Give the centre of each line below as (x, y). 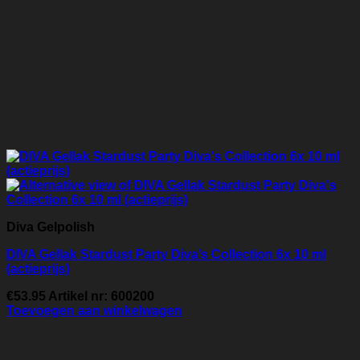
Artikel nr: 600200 (100, 297)
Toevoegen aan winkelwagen (94, 311)
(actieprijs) (38, 269)
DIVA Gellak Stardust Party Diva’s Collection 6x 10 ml (166, 255)
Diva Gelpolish (51, 227)
